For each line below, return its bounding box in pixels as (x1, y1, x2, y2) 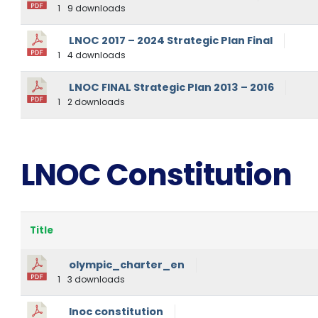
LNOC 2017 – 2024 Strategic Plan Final (68, 33, 273, 48)
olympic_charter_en (68, 258, 185, 273)
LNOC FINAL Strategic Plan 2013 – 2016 (68, 80, 274, 95)
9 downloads (65, 2, 126, 15)
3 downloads (65, 273, 125, 286)
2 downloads (65, 96, 125, 109)
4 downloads (65, 49, 126, 62)
